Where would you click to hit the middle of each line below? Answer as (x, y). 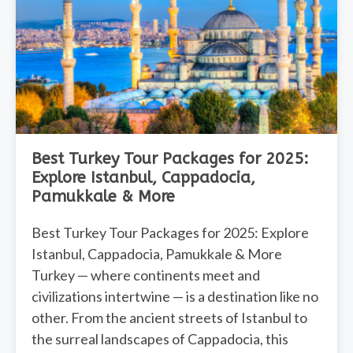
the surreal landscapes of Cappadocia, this (160, 339)
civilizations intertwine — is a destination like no (175, 296)
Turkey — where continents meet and (146, 275)
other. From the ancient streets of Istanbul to (169, 318)
